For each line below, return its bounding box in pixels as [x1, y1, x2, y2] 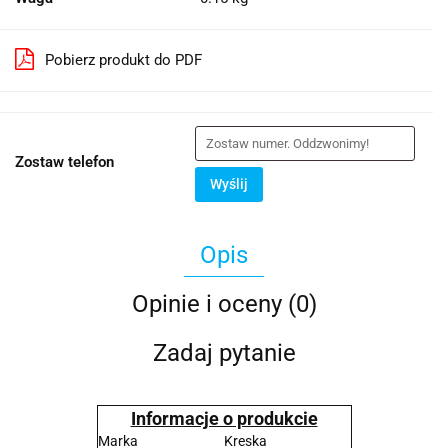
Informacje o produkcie [130, 408, 318, 430]
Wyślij [210, 176, 248, 193]
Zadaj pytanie [152, 339, 296, 368]
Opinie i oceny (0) [131, 290, 317, 319]
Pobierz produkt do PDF [45, 51, 202, 70]
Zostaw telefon [15, 153, 114, 172]
